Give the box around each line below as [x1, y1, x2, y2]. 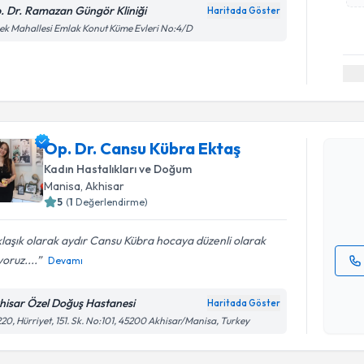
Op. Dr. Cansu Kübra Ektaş [44, 138, 241, 158]
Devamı [48, 254, 84, 266]
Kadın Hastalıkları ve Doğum [44, 162, 193, 176]
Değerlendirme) [76, 196, 149, 208]
